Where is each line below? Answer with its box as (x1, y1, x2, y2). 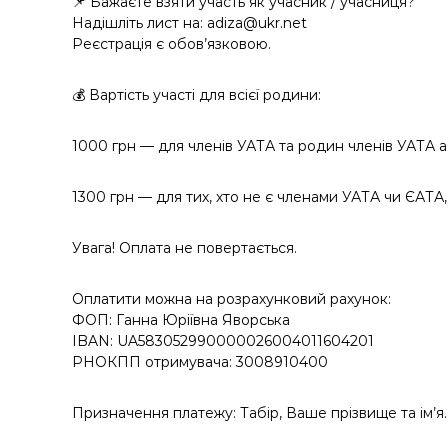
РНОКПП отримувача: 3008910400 (72, 353, 328, 371)
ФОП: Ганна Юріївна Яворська (72, 311, 290, 329)
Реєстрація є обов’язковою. (72, 35, 271, 53)
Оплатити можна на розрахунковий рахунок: (72, 290, 391, 308)
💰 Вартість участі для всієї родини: (72, 86, 321, 104)
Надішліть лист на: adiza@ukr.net (72, 14, 307, 32)
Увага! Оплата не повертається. (72, 239, 297, 257)
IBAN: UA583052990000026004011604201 (72, 332, 374, 350)
